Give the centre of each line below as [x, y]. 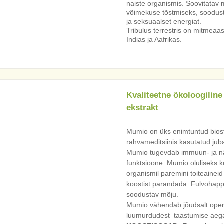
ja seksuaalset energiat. [164, 22]
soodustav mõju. [152, 195]
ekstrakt [142, 108]
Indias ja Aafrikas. [154, 40]
